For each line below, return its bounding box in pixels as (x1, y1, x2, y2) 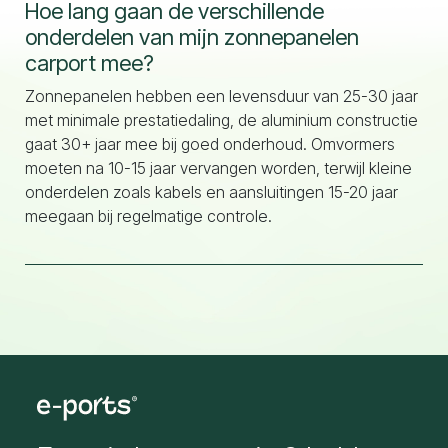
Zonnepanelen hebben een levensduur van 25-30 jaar (25, 86, 418, 106)
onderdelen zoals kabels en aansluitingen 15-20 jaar (25, 182, 398, 202)
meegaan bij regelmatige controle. (25, 206, 272, 226)
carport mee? (25, 50, 154, 76)
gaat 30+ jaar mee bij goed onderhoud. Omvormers (25, 134, 395, 154)
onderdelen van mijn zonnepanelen (25, 24, 359, 50)
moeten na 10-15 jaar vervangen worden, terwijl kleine (25, 158, 412, 178)
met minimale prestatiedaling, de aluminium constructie (25, 110, 418, 130)
